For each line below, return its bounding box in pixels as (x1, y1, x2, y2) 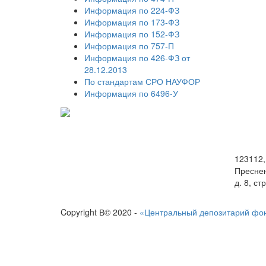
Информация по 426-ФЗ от (84, 52, 190, 64)
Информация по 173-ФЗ (84, 16, 179, 28)
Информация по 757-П (84, 40, 174, 52)
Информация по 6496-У (84, 87, 178, 99)
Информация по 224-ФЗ (84, 4, 179, 16)
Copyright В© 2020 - (61, 206, 140, 218)
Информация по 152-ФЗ (84, 28, 179, 40)
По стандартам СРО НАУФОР (84, 75, 200, 87)
